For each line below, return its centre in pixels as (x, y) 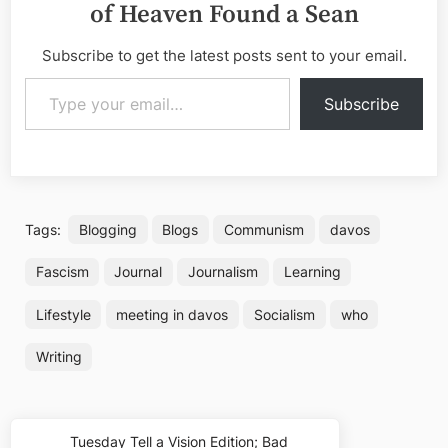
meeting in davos (172, 314)
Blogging (107, 229)
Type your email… (49, 76)
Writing (58, 356)
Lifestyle (63, 314)
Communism (264, 229)
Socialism (284, 314)
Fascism (62, 271)
